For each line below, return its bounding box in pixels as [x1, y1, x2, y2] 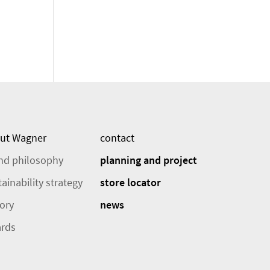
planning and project [100, 153, 197, 168]
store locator [100, 175, 161, 190]
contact [100, 131, 134, 145]
